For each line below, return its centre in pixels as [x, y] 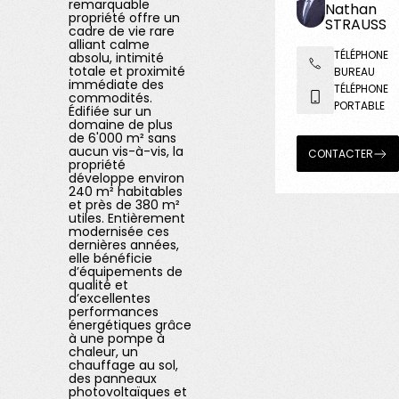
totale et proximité [127, 71]
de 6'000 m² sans [123, 138]
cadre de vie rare [122, 31]
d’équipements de [126, 272]
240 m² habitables [126, 191]
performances [114, 312]
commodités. [111, 98]
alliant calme [110, 45]
